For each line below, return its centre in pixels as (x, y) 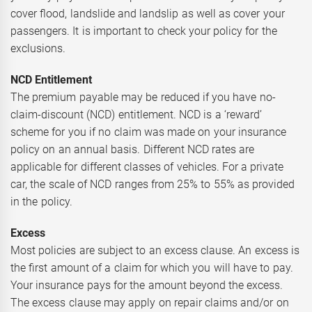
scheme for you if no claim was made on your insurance (148, 132)
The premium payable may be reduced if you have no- (143, 97)
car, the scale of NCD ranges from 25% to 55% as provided (153, 184)
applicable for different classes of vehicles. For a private (147, 166)
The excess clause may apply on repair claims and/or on (150, 302)
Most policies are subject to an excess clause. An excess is (155, 250)
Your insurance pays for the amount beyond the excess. (147, 285)
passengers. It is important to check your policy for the (144, 31)
